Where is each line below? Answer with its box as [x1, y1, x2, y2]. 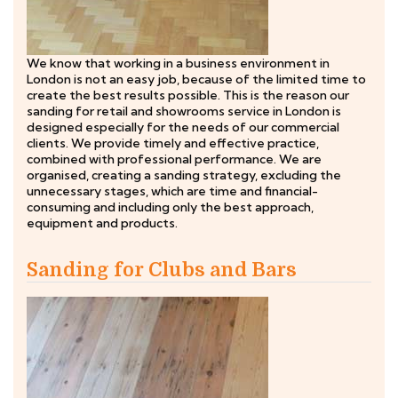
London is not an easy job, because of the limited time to [27, 71, 366, 87]
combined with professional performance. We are [27, 151, 322, 167]
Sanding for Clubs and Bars [27, 259, 297, 281]
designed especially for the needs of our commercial [27, 119, 339, 135]
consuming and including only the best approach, [27, 199, 314, 215]
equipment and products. [27, 215, 178, 231]
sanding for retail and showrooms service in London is [27, 103, 341, 119]
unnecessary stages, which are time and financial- [27, 183, 318, 199]
